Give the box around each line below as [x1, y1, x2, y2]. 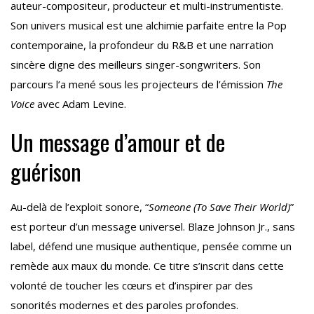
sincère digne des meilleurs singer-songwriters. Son [11, 57, 261, 72]
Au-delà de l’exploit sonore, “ [11, 200, 149, 214]
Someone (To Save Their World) [149, 200, 290, 214]
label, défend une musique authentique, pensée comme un [11, 239, 292, 254]
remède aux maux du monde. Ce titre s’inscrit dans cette [11, 259, 284, 273]
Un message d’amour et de [11, 125, 225, 159]
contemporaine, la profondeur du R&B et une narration [11, 38, 273, 53]
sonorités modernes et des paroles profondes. [11, 298, 238, 313]
